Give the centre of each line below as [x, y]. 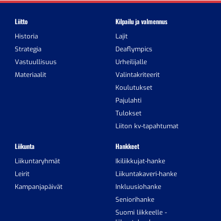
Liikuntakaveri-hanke [146, 174]
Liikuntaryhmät [37, 161]
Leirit [22, 174]
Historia [26, 36]
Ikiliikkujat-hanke [140, 161]
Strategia [28, 49]
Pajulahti [129, 100]
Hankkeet [127, 146]
